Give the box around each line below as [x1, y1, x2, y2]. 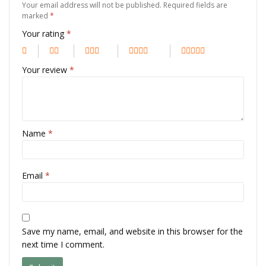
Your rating [22, 27, 66, 39]
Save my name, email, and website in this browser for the [22, 226, 243, 237]
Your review [22, 64, 69, 75]
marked [22, 10, 50, 21]
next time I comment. [22, 239, 104, 251]
